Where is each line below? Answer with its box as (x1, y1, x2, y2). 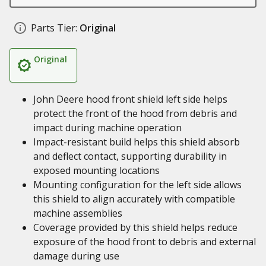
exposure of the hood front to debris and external (33, 235, 256, 248)
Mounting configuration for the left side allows (33, 178, 242, 191)
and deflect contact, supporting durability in (33, 150, 227, 163)
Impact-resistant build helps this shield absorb (33, 135, 240, 148)
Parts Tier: (31, 21, 77, 34)
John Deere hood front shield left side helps (33, 93, 227, 106)
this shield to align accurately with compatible (33, 192, 235, 205)
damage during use (33, 249, 119, 262)
